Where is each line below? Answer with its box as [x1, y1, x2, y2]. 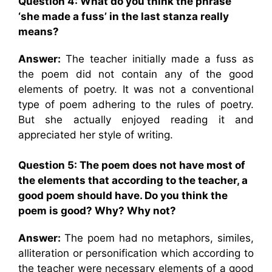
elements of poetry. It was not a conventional [18, 83, 254, 95]
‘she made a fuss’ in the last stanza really [18, 10, 229, 22]
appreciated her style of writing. [18, 128, 173, 141]
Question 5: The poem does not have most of [18, 159, 245, 171]
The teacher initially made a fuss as [66, 52, 254, 65]
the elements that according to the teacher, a [18, 174, 248, 186]
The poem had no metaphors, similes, [64, 232, 254, 244]
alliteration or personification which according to [18, 247, 254, 259]
